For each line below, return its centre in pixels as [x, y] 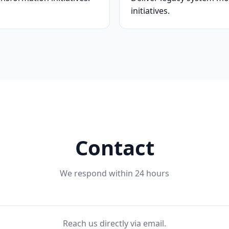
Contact [114, 147]
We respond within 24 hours [114, 173]
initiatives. [150, 11]
